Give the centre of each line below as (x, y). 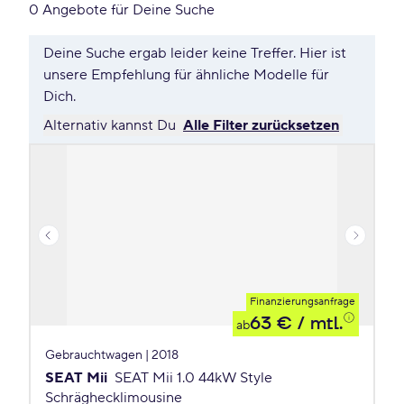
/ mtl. (317, 324)
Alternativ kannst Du (111, 125)
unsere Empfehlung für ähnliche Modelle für (186, 75)
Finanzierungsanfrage (303, 302)
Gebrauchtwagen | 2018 (112, 355)
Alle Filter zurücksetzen (261, 125)
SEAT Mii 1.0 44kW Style (193, 378)
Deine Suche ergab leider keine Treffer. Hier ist (195, 53)
